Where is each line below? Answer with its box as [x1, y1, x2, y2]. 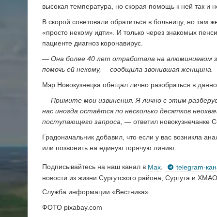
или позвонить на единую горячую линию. [42, 143, 176, 152]
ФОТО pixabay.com [42, 203, 102, 212]
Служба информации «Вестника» [42, 188, 149, 196]
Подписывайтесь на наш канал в [42, 163, 148, 171]
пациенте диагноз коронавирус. [42, 39, 143, 47]
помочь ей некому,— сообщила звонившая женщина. [42, 65, 213, 73]
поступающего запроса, [42, 117, 124, 125]
